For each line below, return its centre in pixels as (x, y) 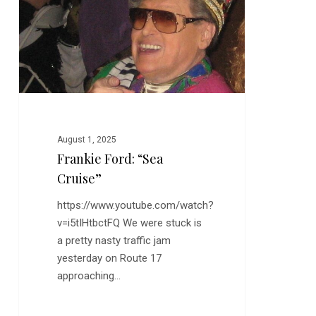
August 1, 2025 (87, 140)
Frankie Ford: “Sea (110, 159)
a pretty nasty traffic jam (114, 241)
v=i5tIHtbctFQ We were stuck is (130, 223)
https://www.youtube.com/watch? (136, 206)
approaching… (89, 276)
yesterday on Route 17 (110, 259)
